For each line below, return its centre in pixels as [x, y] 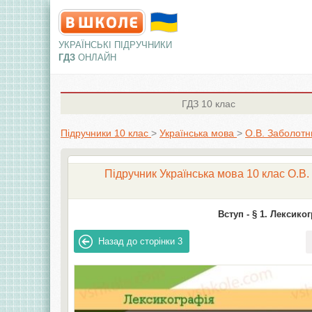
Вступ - [234, 214]
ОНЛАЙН [97, 57]
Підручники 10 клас [104, 133]
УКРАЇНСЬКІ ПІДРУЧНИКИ [115, 45]
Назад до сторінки [137, 241]
